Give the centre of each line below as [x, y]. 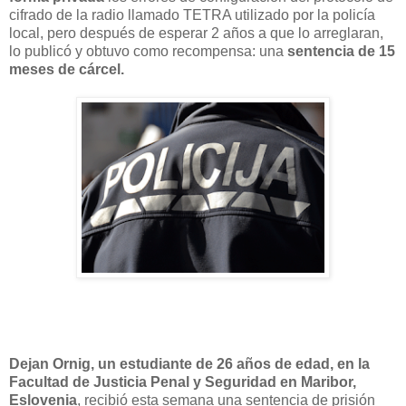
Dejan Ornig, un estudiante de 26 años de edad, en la [189, 363]
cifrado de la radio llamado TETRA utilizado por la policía [192, 14]
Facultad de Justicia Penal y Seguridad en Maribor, [183, 382]
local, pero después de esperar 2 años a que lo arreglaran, [196, 33]
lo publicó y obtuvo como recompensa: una [148, 51]
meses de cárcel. [67, 69]
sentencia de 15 [341, 51]
